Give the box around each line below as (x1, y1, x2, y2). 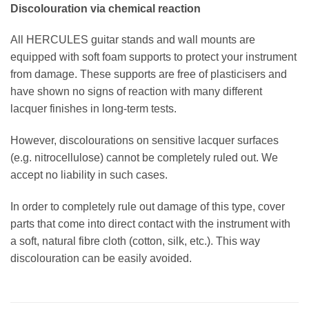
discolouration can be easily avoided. (10, 252, 192, 264)
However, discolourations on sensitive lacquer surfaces (10, 134, 279, 147)
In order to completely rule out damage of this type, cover (10, 200, 285, 212)
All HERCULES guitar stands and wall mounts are (10, 34, 255, 46)
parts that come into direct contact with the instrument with (10, 217, 290, 230)
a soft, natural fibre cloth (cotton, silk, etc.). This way (10, 235, 260, 247)
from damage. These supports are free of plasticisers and (10, 68, 287, 81)
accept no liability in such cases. (10, 169, 168, 181)
